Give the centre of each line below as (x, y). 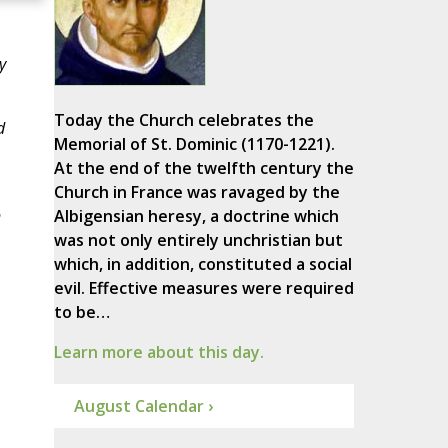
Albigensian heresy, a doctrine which (196, 216)
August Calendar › (143, 406)
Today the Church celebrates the (183, 120)
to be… (81, 312)
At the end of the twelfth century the (203, 168)
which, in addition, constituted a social (202, 264)
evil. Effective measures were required (203, 288)
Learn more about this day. (158, 352)
